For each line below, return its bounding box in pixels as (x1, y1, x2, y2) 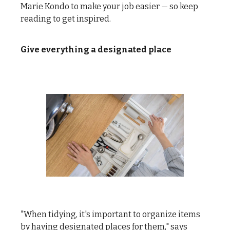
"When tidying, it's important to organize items (21, 209, 200, 219)
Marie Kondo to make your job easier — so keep (21, 1, 198, 11)
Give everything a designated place (21, 44, 171, 54)
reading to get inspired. (21, 13, 111, 24)
